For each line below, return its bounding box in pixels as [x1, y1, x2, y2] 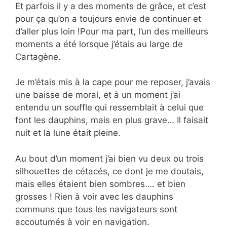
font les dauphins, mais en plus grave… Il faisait [15, 115, 208, 126]
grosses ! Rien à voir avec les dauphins [15, 191, 173, 202]
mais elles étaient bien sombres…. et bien [15, 178, 185, 189]
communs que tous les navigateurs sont [15, 204, 177, 214]
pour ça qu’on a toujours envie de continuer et [15, 13, 201, 24]
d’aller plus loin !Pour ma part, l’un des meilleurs [15, 26, 208, 36]
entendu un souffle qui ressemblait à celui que [15, 102, 204, 113]
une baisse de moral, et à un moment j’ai [15, 90, 180, 100]
